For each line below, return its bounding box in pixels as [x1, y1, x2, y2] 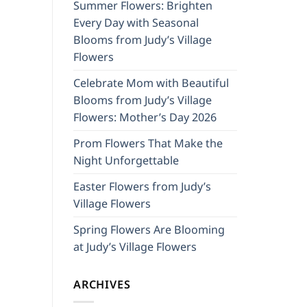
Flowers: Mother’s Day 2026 [73, 109, 217, 125]
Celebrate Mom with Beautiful [73, 75, 229, 90]
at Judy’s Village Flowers [73, 238, 197, 254]
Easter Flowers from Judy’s [73, 178, 211, 194]
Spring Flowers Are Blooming [73, 221, 225, 237]
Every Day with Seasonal [73, 14, 199, 30]
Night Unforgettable [73, 152, 179, 168]
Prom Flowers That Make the [73, 135, 223, 151]
